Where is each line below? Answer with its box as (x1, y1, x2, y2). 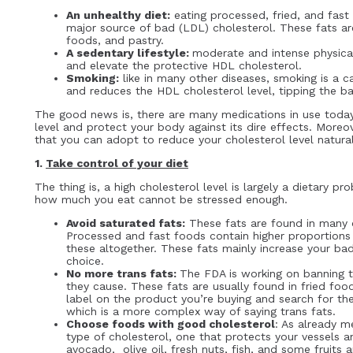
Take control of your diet (46, 157, 188, 170)
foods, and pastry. (66, 34, 164, 47)
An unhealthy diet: (66, 9, 170, 22)
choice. (66, 255, 104, 268)
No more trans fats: (66, 267, 180, 281)
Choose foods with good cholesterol (66, 318, 275, 331)
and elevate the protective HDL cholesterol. (66, 59, 302, 72)
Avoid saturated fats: (66, 217, 185, 230)
